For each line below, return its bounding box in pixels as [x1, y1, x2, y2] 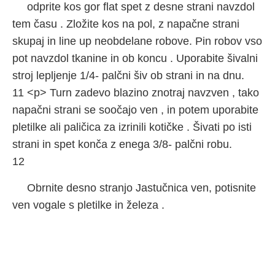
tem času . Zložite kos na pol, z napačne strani [12, 18, 239, 30]
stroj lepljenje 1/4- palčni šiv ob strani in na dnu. [12, 69, 244, 82]
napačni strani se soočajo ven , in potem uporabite [12, 104, 258, 116]
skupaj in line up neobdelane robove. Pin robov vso [12, 35, 262, 47]
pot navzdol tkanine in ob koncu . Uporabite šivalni [12, 52, 258, 64]
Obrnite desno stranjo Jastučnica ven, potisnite [27, 182, 256, 194]
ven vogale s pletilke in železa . [12, 199, 165, 211]
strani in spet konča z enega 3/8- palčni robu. [12, 138, 232, 150]
